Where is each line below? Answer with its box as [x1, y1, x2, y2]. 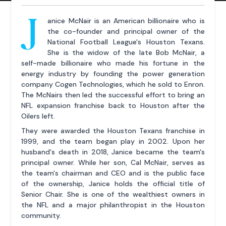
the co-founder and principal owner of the [47, 27, 205, 36]
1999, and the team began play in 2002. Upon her [21, 137, 205, 146]
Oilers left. [21, 111, 55, 121]
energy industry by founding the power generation [21, 69, 205, 79]
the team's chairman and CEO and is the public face [21, 168, 205, 178]
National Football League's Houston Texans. [47, 37, 205, 47]
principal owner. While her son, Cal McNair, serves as [21, 158, 205, 167]
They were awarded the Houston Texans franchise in [21, 126, 205, 136]
